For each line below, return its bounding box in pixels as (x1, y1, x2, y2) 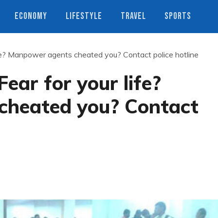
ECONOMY (15, 11, 47, 22)
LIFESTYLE (66, 11, 102, 22)
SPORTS (164, 11, 191, 22)
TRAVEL (121, 11, 146, 22)
